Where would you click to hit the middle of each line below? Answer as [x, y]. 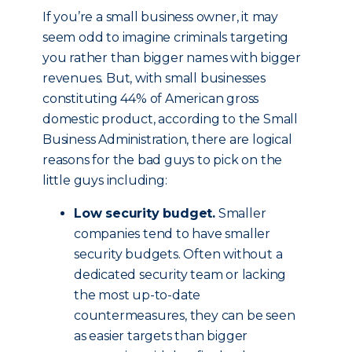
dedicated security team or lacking [180, 275]
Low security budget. [145, 213]
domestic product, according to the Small [170, 119]
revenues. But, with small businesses [154, 78]
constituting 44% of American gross [151, 99]
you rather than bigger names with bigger [172, 58]
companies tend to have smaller [172, 234]
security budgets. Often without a [178, 254]
